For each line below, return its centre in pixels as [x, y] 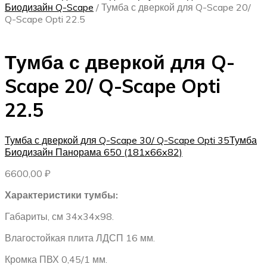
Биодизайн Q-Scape [49, 7]
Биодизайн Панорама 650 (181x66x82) [94, 152]
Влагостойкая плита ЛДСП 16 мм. [80, 238]
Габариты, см [35, 217]
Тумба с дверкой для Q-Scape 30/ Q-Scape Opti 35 [117, 140]
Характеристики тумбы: [61, 195]
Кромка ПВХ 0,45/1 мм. [56, 260]
